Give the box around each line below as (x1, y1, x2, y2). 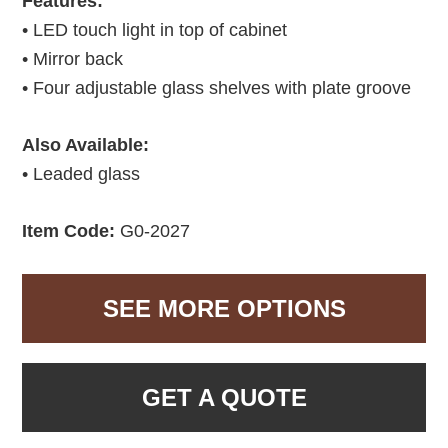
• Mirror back (22, 48, 124, 69)
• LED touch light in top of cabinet (22, 19, 288, 40)
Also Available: (22, 134, 150, 155)
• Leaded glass (22, 163, 141, 184)
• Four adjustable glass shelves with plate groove (22, 77, 412, 98)
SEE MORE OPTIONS (102, 294, 346, 322)
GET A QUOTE (141, 383, 307, 411)
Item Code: (22, 220, 116, 241)
